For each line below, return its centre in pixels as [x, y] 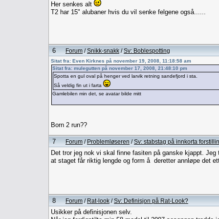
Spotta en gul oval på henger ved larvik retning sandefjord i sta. [126, 76]
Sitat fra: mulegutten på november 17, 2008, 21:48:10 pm [120, 68]
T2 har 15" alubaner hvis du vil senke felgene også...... [128, 12]
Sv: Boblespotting [147, 50]
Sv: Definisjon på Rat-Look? [151, 200]
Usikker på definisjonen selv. [91, 212]
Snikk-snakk [103, 50]
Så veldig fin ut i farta [78, 85]
